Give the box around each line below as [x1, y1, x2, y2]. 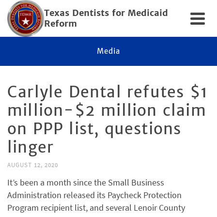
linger [7, 138, 54, 157]
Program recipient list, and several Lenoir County [7, 202, 185, 213]
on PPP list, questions [7, 119, 182, 139]
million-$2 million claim [7, 101, 206, 120]
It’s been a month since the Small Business [7, 177, 164, 188]
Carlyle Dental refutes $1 [7, 82, 208, 102]
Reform [44, 18, 77, 29]
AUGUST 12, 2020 [7, 161, 58, 169]
